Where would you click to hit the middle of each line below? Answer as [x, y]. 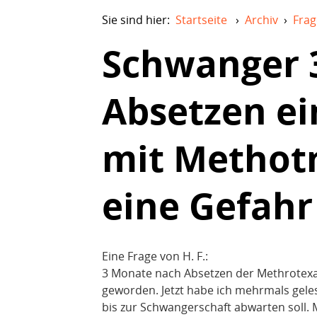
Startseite [201, 20]
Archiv [261, 20]
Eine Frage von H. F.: [155, 256]
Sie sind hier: [139, 20]
